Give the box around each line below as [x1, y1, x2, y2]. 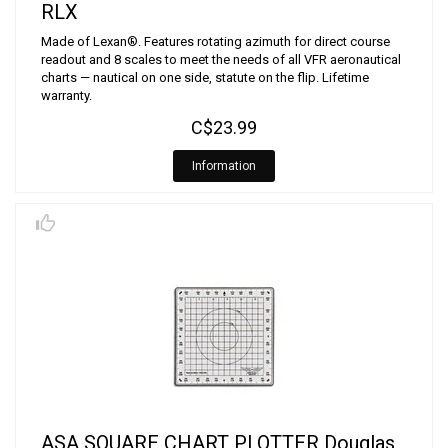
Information [192, 159, 256, 173]
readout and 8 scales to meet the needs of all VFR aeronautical [41, 52, 401, 67]
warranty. [41, 88, 92, 103]
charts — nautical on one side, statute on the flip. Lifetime [41, 70, 369, 85]
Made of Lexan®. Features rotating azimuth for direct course [41, 34, 390, 49]
